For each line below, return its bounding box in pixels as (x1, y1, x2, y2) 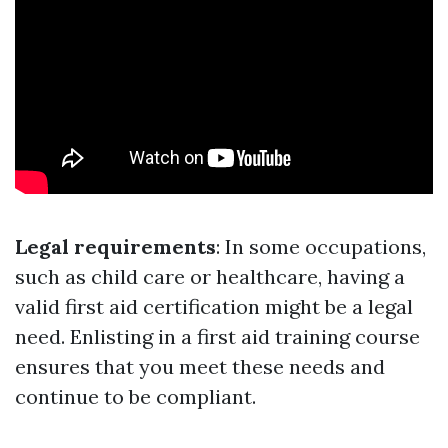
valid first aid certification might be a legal (15, 294, 413, 320)
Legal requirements (15, 234, 216, 260)
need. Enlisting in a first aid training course (15, 324, 420, 350)
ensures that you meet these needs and (15, 354, 385, 380)
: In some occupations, (216, 234, 426, 260)
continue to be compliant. (15, 384, 256, 410)
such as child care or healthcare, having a (15, 264, 405, 290)
